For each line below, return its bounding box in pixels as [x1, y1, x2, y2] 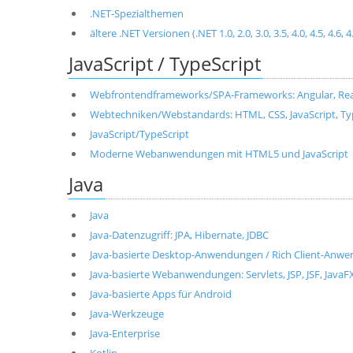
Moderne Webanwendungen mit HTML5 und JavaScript [89, 147, 348, 161]
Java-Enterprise [89, 326, 160, 340]
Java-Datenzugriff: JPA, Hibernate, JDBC [89, 228, 269, 242]
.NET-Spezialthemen [89, 6, 184, 20]
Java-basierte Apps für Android [89, 287, 232, 301]
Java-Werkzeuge [89, 307, 164, 321]
